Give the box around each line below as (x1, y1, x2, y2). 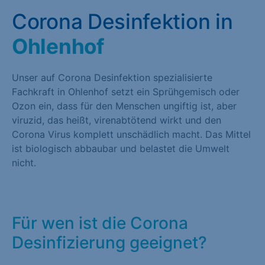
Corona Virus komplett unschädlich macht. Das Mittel (12, 128, 251, 140)
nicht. (12, 156, 36, 169)
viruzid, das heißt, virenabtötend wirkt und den (12, 114, 221, 126)
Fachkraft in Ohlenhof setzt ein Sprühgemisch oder (12, 85, 240, 98)
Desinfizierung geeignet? (12, 232, 207, 253)
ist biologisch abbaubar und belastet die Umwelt (12, 142, 230, 154)
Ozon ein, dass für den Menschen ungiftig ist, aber (12, 99, 237, 112)
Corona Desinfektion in (12, 8, 233, 34)
